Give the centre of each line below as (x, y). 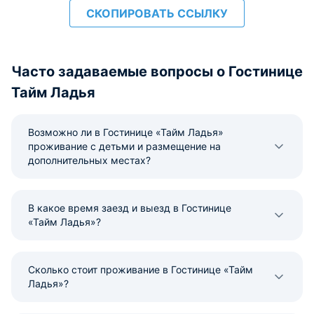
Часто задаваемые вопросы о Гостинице (157, 71)
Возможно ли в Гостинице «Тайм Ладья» (126, 132)
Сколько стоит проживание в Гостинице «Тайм (141, 269)
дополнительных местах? (89, 160)
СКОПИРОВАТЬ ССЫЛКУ (157, 13)
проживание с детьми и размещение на (124, 146)
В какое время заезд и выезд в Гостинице (130, 208)
